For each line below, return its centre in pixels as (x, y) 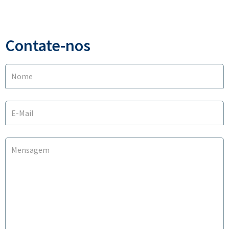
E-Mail (22, 113)
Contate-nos (48, 45)
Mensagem (30, 150)
